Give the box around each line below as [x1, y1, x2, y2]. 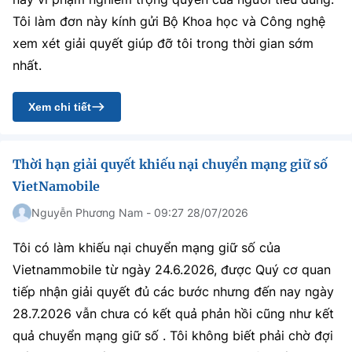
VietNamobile [13, 178, 100, 194]
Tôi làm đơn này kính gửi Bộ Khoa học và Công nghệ [13, 13, 325, 29]
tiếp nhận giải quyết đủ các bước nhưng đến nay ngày [13, 284, 334, 299]
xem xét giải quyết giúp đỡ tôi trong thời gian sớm [13, 35, 313, 51]
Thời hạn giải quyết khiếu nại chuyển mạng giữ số [13, 156, 328, 172]
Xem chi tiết [28, 101, 91, 113]
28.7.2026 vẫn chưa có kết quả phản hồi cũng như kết [13, 306, 334, 321]
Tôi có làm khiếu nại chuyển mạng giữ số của [13, 240, 280, 255]
